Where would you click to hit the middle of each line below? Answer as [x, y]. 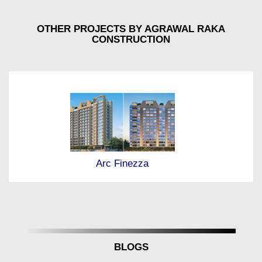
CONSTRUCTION [131, 40]
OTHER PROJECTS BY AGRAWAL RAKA [131, 29]
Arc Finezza [122, 163]
